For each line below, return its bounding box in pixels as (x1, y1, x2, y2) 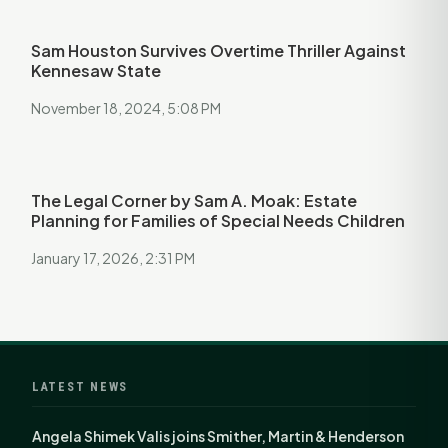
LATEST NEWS (32, 378, 129, 394)
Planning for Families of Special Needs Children (31, 209, 405, 231)
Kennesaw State (31, 59, 161, 81)
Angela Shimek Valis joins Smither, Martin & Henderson (32, 426, 404, 445)
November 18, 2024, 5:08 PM (31, 98, 221, 117)
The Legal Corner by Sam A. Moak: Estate (31, 189, 357, 211)
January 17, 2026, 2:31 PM (31, 248, 195, 267)
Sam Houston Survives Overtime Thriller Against (31, 39, 406, 61)
